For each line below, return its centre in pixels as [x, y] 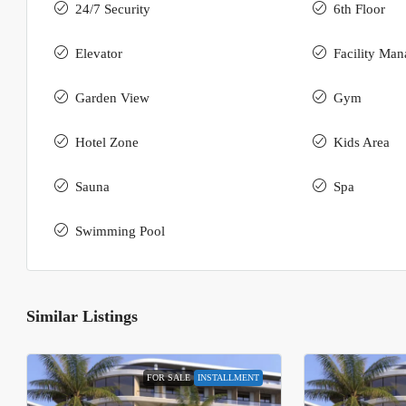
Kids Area [361, 143]
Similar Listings [82, 317]
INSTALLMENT [228, 378]
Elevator [99, 54]
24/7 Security [113, 10]
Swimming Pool [120, 232]
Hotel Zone [107, 143]
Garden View [112, 98]
